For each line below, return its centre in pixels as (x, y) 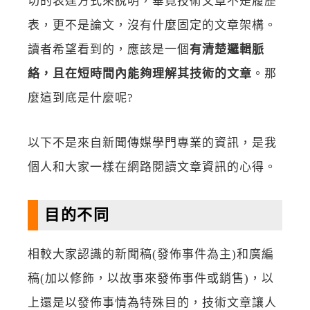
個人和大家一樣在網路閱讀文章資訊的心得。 (152, 167)
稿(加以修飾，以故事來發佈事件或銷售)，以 (151, 279)
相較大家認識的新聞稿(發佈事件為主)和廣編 (151, 255)
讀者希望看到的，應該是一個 (109, 49)
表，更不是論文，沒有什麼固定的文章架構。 (152, 25)
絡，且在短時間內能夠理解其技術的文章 (140, 73)
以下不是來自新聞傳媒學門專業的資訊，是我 (152, 143)
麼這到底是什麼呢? (81, 98)
